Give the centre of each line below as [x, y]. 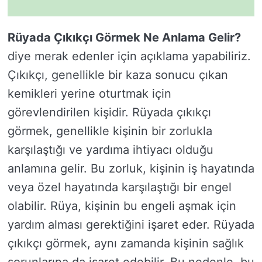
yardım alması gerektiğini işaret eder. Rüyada [131, 225]
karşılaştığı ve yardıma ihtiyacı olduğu [111, 150]
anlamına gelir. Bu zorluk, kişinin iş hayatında [131, 169]
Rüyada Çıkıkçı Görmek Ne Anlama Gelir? [124, 38]
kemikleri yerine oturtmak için [89, 94]
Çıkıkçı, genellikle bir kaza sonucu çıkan [118, 75]
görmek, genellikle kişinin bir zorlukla [110, 131]
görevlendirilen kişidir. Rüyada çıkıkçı [109, 113]
